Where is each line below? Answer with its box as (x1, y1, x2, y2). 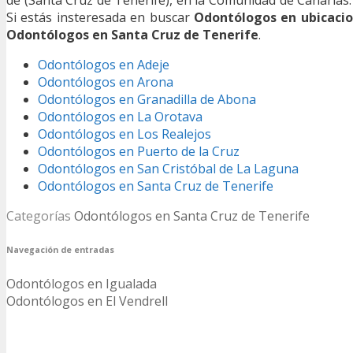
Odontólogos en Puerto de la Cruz (38, 142, 240, 160)
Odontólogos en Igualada (6, 274, 157, 292)
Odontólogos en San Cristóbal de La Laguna (38, 159, 299, 177)
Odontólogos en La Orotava (38, 107, 203, 125)
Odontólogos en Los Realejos (38, 124, 211, 143)
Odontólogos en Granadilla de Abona (38, 90, 256, 108)
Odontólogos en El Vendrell (6, 292, 168, 310)
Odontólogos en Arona (38, 72, 173, 91)
